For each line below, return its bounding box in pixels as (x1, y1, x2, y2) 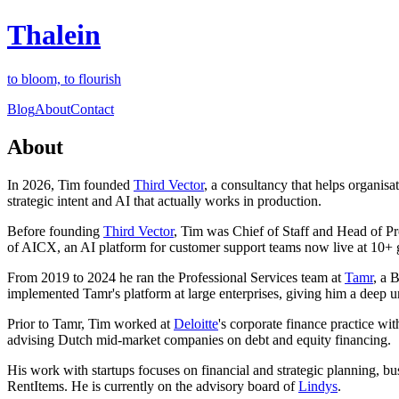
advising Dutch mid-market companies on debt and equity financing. (7, 331, 391, 347)
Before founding (7, 223, 103, 239)
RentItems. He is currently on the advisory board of (7, 378, 298, 394)
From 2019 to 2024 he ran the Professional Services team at (7, 269, 345, 285)
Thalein (7, 19, 101, 52)
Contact (70, 101, 114, 117)
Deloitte (174, 315, 218, 331)
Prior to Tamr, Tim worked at (7, 315, 174, 331)
